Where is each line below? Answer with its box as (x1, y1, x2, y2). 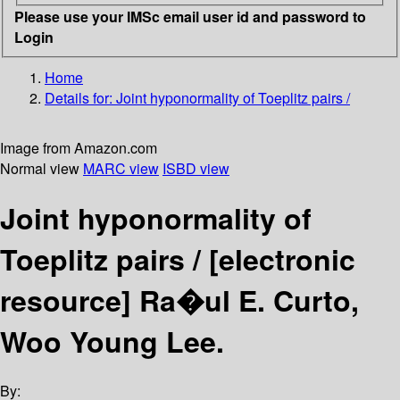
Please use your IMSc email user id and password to (14, 5, 366, 27)
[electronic (209, 237, 355, 279)
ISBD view (162, 157, 229, 179)
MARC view (83, 157, 159, 179)
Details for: (45, 87, 116, 108)
